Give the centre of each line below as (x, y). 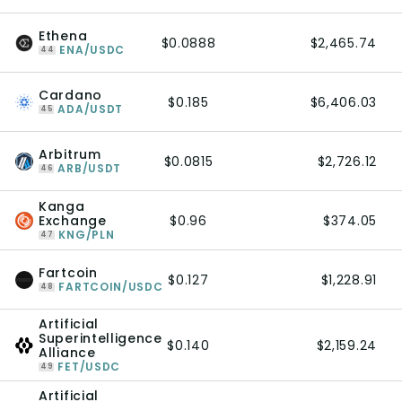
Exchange (73, 221)
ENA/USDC (92, 50)
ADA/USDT (91, 109)
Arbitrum (70, 154)
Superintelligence (100, 338)
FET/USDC (89, 367)
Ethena (63, 36)
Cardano (70, 95)
